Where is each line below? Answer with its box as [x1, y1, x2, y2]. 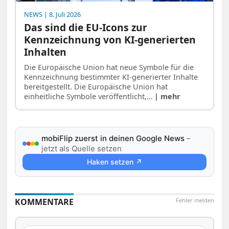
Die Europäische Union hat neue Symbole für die [24, 62, 194, 72]
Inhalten [24, 45, 67, 59]
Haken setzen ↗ [86, 157, 142, 166]
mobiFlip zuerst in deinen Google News [41, 133, 185, 143]
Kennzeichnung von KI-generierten [24, 33, 196, 47]
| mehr [154, 91, 181, 101]
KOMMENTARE [15, 196, 74, 208]
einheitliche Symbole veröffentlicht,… [24, 91, 155, 101]
